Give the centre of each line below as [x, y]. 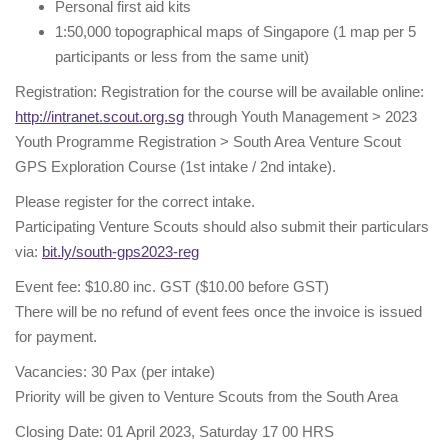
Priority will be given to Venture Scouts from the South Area [206, 397]
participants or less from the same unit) [182, 57]
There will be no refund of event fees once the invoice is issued [218, 312]
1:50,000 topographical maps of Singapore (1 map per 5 [235, 32]
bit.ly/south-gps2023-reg [120, 252]
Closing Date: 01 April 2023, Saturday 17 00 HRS [174, 432]
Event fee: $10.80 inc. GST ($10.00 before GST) [172, 287]
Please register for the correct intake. [135, 202]
